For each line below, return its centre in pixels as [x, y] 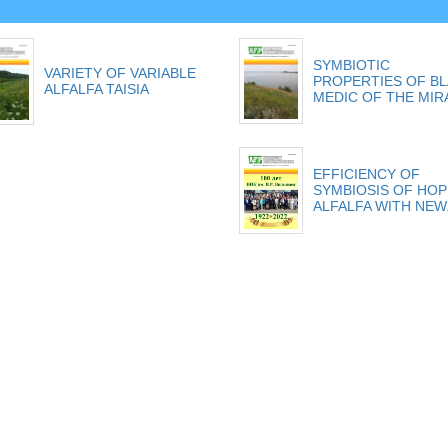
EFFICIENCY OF [366, 174]
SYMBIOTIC [351, 65]
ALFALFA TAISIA [96, 89]
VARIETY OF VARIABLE [119, 73]
